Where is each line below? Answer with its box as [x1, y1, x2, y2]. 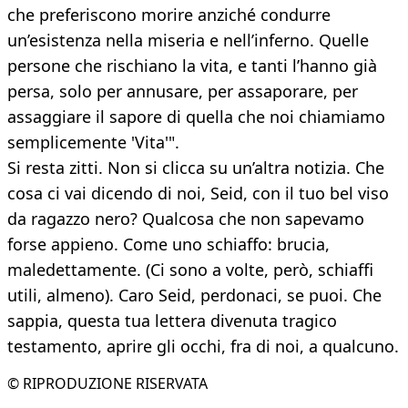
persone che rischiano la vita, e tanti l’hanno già [7, 55, 377, 77]
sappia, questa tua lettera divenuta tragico [7, 310, 337, 332]
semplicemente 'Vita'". [7, 131, 179, 154]
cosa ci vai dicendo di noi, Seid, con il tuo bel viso [7, 182, 389, 205]
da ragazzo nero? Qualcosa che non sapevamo [7, 208, 364, 230]
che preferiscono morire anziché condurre [7, 4, 331, 26]
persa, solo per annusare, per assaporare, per [7, 80, 358, 103]
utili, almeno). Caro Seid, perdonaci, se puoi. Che [7, 284, 382, 307]
